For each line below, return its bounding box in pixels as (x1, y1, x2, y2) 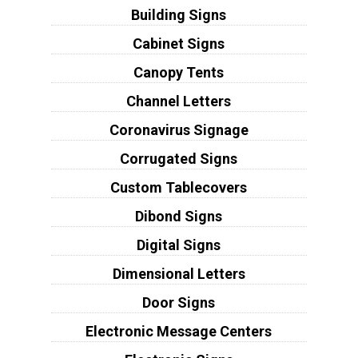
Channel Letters (126, 92, 232, 109)
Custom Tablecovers (110, 178, 248, 196)
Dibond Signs (135, 207, 223, 225)
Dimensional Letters (112, 265, 245, 282)
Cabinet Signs (133, 34, 225, 52)
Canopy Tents (133, 63, 225, 81)
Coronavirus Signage (109, 121, 249, 138)
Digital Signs (137, 236, 221, 253)
